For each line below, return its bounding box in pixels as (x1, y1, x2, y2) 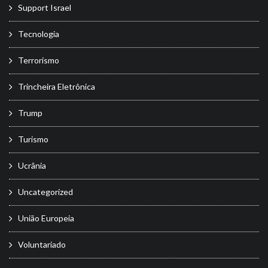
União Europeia (18, 212, 74, 223)
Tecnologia (18, 28, 59, 39)
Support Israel (18, 2, 71, 13)
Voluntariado (18, 239, 66, 249)
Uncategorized (18, 186, 73, 197)
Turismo (18, 133, 48, 144)
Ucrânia (18, 160, 46, 170)
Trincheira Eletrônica (18, 81, 95, 92)
